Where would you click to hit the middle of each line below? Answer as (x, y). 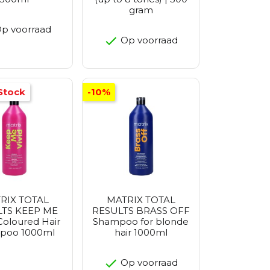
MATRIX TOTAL (141, 200)
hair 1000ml (141, 233)
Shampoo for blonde (141, 222)
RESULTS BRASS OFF (141, 211)
